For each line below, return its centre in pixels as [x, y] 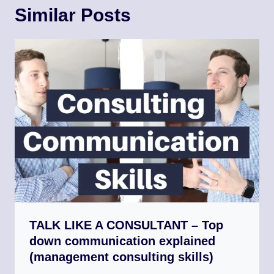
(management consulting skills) [121, 257]
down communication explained [122, 241]
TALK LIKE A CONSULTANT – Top [126, 225]
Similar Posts [73, 15]
